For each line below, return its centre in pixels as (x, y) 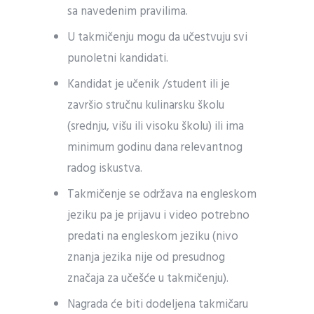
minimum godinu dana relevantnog (155, 148)
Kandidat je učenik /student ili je (149, 84)
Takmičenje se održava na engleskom (162, 194)
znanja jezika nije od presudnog (146, 258)
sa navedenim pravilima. (128, 12)
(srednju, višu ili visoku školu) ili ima (156, 127)
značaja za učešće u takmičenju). (148, 279)
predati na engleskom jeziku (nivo (153, 237)
